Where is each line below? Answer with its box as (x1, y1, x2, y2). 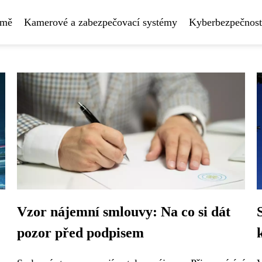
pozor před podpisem (17, 225, 144, 240)
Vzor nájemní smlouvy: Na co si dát (17, 204, 230, 219)
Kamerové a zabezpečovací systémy (24, 16, 177, 28)
